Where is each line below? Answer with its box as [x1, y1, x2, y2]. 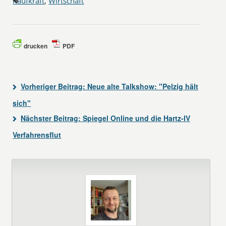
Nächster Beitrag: [20, 113, 81, 123]
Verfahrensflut [13, 130, 62, 140]
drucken [24, 41, 48, 50]
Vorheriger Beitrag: [20, 81, 85, 91]
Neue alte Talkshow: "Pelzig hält [85, 81, 198, 91]
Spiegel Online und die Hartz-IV [80, 113, 190, 123]
